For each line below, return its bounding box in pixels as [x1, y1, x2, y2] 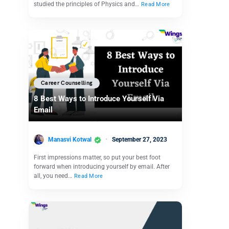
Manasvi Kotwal [48, 135, 91, 143]
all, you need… [34, 172, 74, 180]
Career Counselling [41, 80, 93, 87]
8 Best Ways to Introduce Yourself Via [34, 94, 164, 104]
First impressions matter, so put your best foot [34, 154, 161, 162]
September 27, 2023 [112, 135, 167, 143]
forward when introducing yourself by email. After [34, 163, 170, 171]
